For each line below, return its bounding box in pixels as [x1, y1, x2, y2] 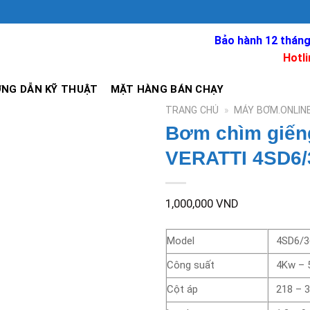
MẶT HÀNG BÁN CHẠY [110, 83, 224, 95]
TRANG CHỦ [165, 104, 219, 116]
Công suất [167, 258, 215, 271]
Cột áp [167, 282, 198, 295]
